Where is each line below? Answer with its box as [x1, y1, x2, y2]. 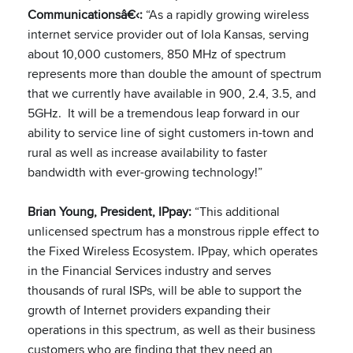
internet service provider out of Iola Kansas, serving [28, 25, 309, 43]
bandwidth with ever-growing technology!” [28, 163, 262, 181]
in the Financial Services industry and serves [28, 262, 271, 280]
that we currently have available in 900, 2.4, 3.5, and [28, 84, 316, 102]
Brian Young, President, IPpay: [28, 203, 191, 221]
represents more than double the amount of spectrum [28, 65, 321, 83]
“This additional [191, 203, 280, 221]
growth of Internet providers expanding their [28, 301, 270, 319]
